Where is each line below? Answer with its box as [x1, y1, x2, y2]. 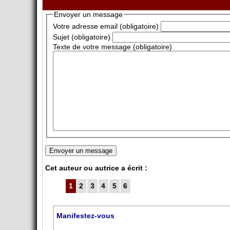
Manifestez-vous [56, 212, 115, 220]
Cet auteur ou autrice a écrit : [45, 163, 147, 172]
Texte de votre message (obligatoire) [52, 43, 172, 51]
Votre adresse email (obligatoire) [52, 22, 159, 31]
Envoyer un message [53, 10, 123, 18]
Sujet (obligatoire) [52, 33, 110, 42]
